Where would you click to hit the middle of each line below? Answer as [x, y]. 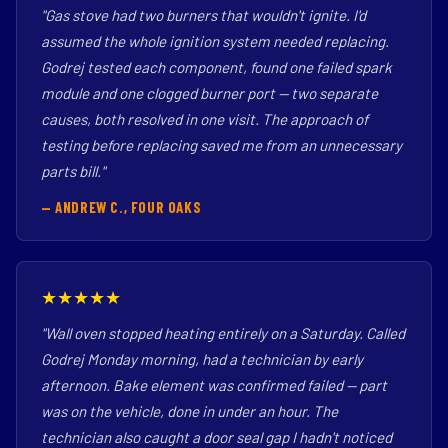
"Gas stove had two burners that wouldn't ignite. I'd [203, 15]
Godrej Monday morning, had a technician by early [202, 359]
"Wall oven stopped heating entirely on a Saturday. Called [223, 333]
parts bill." [73, 171]
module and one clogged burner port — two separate [209, 93]
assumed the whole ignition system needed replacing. [215, 41]
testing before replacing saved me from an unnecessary [221, 145]
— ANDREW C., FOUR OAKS [121, 207]
